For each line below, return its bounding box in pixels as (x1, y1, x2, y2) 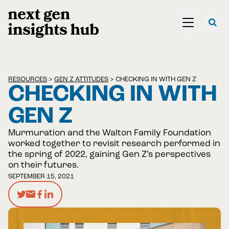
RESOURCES (8, 76, 47, 83)
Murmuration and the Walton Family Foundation (8, 129, 211, 138)
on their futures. (8, 161, 79, 170)
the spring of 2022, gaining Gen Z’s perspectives (8, 150, 211, 159)
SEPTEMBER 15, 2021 (8, 173, 74, 180)
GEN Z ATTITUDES (54, 76, 108, 83)
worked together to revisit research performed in (8, 140, 220, 148)
